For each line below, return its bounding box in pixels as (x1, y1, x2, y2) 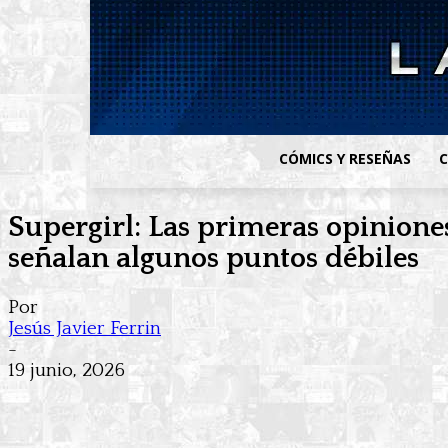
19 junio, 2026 (8, 360, 125, 382)
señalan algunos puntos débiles (8, 242, 419, 274)
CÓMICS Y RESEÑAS (279, 149, 412, 168)
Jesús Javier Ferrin (8, 318, 161, 340)
